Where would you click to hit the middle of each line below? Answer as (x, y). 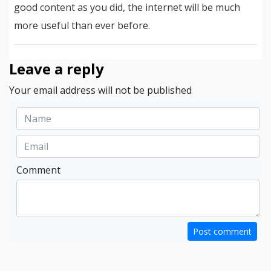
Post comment (222, 231)
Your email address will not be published (100, 90)
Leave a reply (57, 69)
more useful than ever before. (82, 25)
